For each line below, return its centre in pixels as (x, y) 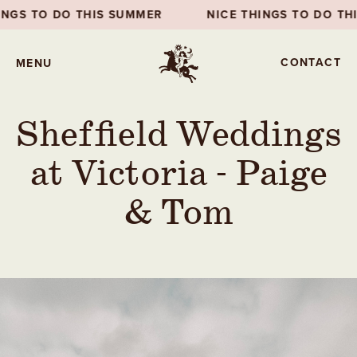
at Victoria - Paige (178, 175)
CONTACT (311, 62)
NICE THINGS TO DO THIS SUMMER (122, 15)
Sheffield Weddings (178, 136)
